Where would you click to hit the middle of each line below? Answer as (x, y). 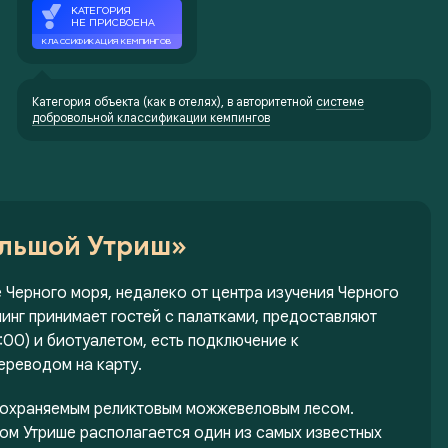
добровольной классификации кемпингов (151, 117)
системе (340, 101)
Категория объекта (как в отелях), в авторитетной (174, 101)
